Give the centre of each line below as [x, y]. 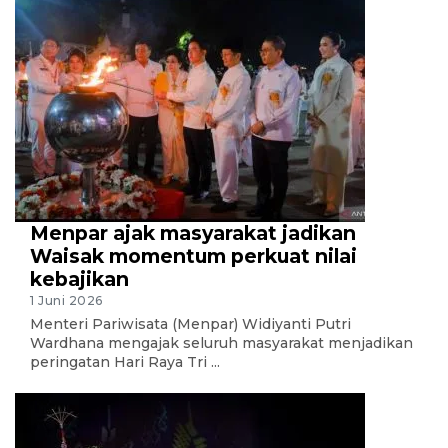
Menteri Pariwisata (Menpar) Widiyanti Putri [190, 324]
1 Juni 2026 [66, 301]
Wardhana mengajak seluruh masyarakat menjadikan [221, 343]
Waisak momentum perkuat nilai [193, 255]
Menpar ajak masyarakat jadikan [193, 232]
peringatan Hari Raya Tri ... [125, 362]
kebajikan [79, 278]
